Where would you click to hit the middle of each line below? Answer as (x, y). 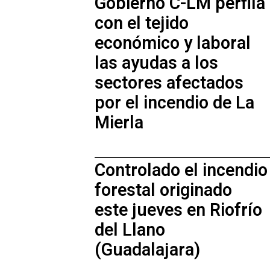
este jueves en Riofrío (178, 210)
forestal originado (163, 190)
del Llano (130, 230)
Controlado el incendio (181, 170)
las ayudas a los (156, 63)
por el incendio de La (174, 103)
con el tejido (142, 23)
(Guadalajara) (147, 250)
